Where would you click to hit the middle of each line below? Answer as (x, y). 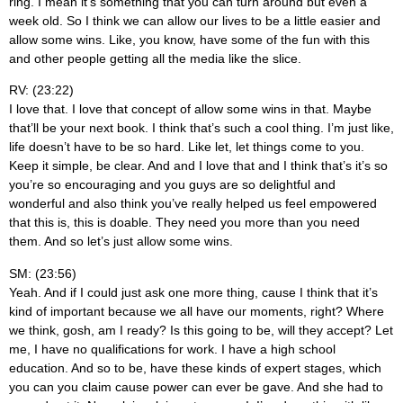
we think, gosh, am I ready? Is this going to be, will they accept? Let (201, 330)
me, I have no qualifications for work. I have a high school (172, 349)
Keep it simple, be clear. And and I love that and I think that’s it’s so (198, 166)
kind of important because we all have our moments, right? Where (197, 311)
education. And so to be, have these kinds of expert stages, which (195, 367)
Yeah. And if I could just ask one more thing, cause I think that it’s (193, 292)
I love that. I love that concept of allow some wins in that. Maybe (190, 109)
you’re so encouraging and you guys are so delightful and (172, 185)
